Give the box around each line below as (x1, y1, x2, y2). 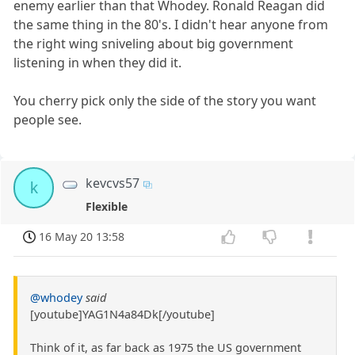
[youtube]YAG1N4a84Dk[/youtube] (30, 307, 215, 323)
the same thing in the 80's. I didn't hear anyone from (13, 16, 329, 34)
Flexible (86, 199, 128, 215)
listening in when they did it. (13, 54, 182, 72)
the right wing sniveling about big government (13, 35, 294, 53)
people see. (13, 111, 82, 129)
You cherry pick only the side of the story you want (13, 92, 317, 110)
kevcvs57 (86, 174, 140, 193)
